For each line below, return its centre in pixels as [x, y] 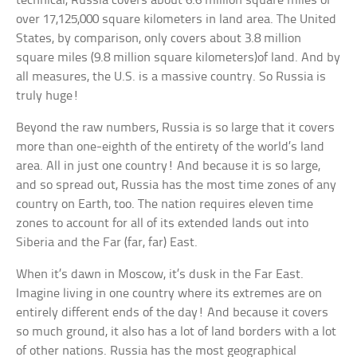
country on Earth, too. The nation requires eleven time [165, 204]
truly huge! [48, 96]
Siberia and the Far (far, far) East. [107, 242]
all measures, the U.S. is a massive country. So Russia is [171, 76]
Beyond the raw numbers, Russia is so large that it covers [176, 127]
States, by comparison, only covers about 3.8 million [159, 38]
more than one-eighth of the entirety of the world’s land [171, 147]
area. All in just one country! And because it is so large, [169, 166]
